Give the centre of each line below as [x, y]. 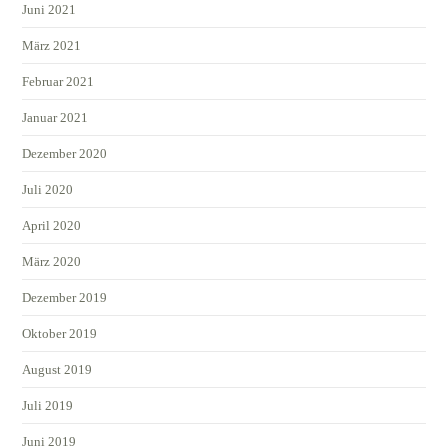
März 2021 [52, 45]
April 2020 [52, 225]
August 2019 [57, 369]
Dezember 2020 [65, 153]
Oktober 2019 [60, 333]
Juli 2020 [48, 189]
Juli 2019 [48, 405]
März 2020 [52, 261]
